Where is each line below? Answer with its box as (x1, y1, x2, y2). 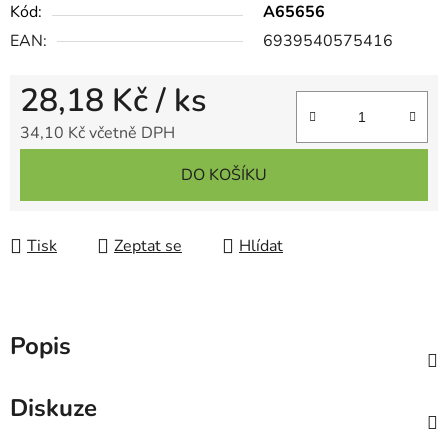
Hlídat (239, 235, 283, 258)
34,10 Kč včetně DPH (20, 122, 175, 145)
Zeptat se (114, 235, 182, 258)
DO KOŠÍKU (181, 164, 267, 187)
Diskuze (10, 392, 97, 425)
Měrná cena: (19, 153, 106, 176)
